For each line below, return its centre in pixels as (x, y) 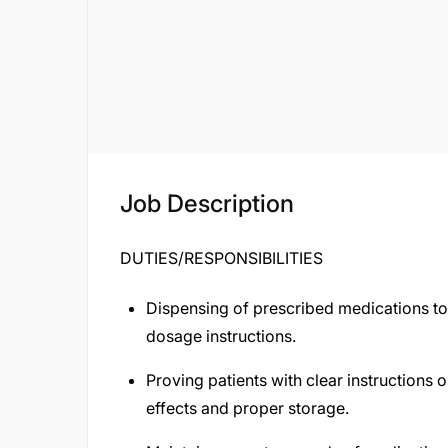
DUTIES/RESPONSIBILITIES (221, 258)
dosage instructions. (221, 336)
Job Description (207, 203)
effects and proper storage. (247, 408)
